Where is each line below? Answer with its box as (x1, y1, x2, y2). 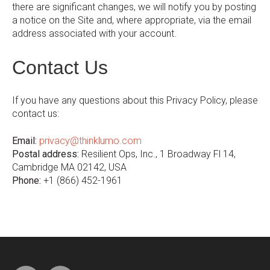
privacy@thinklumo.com (39, 134, 142, 146)
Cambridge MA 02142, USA (12, 161, 127, 173)
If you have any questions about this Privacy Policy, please (12, 95, 258, 107)
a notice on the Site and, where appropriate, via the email (12, 14, 251, 27)
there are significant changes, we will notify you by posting (12, 1, 256, 13)
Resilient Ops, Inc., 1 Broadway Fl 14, (79, 148, 236, 160)
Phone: (12, 174, 41, 186)
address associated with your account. (12, 28, 177, 40)
